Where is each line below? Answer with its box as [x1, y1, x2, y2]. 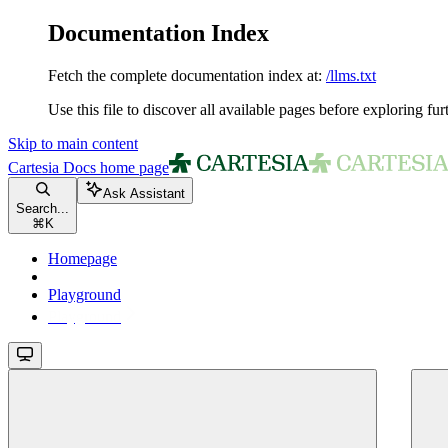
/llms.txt [326, 66, 376, 84]
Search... [16, 200, 69, 216]
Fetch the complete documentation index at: [48, 66, 322, 84]
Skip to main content [8, 134, 138, 152]
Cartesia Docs [8, 158, 96, 176]
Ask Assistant [103, 185, 185, 201]
